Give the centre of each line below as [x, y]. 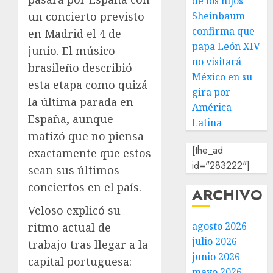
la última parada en [81, 101]
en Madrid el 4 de [75, 33]
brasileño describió [80, 67]
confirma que [224, 31]
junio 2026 [216, 257]
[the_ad [208, 150]
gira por [211, 92]
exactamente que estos [90, 153]
